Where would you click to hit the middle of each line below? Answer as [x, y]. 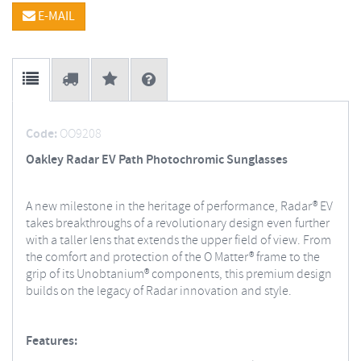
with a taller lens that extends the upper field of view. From [178, 241]
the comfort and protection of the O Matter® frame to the [173, 257]
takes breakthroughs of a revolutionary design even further [178, 224]
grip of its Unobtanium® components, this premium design [179, 274]
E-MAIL [55, 17]
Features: [52, 341]
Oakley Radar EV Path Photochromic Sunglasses [157, 160]
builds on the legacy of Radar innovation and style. [159, 291]
